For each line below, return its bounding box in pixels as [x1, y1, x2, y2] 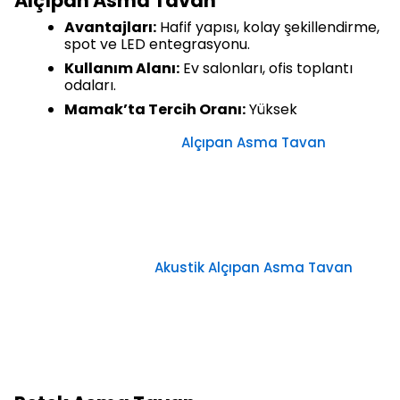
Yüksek [246, 99, 297, 121]
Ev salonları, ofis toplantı [179, 58, 353, 79]
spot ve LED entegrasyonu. [64, 34, 250, 55]
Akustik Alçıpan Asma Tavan [154, 258, 353, 278]
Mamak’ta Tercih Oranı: [64, 99, 246, 121]
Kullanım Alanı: [64, 58, 179, 79]
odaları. [64, 75, 116, 96]
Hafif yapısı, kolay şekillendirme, [156, 17, 379, 38]
